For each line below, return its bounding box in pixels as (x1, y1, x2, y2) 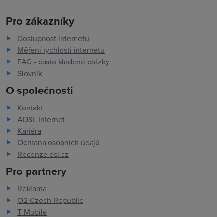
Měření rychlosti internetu (17, 45, 105, 56)
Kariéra (17, 125, 41, 137)
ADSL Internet (17, 114, 65, 125)
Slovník (17, 68, 42, 79)
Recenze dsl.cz (17, 149, 69, 160)
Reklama (17, 183, 46, 194)
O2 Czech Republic (17, 195, 83, 206)
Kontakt (17, 102, 43, 113)
